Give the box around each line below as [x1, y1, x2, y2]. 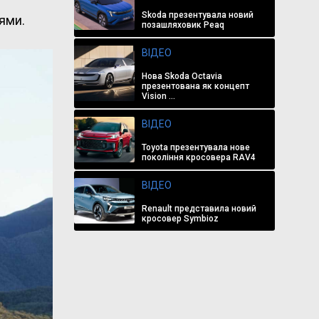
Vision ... [141, 91, 175, 101]
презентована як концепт [141, 81, 249, 91]
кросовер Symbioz [141, 214, 219, 224]
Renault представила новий [141, 204, 256, 214]
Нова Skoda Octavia [141, 71, 222, 81]
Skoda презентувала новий [141, 10, 253, 20]
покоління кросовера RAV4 [141, 152, 256, 162]
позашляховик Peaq [141, 20, 224, 30]
